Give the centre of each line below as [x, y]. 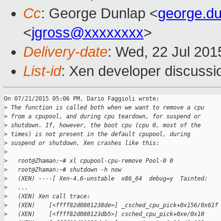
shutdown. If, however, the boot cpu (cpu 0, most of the [104, 126]
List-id [42, 71]
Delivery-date [65, 52]
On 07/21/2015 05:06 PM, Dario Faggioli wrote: [82, 99]
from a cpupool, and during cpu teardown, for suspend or [104, 117]
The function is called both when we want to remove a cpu [106, 108]
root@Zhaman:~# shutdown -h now [64, 170]
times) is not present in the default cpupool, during [99, 134]
